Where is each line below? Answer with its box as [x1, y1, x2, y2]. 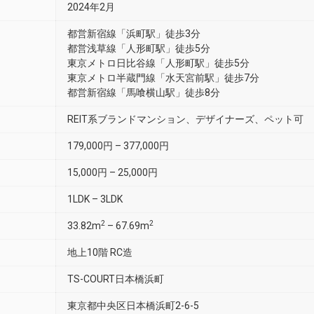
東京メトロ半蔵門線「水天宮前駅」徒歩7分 [67, 72, 259, 83]
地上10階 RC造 [67, 247, 132, 258]
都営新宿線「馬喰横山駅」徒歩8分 [67, 87, 220, 98]
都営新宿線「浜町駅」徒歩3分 [67, 28, 200, 39]
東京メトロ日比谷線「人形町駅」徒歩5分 [67, 57, 250, 69]
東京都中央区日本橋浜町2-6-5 [67, 300, 199, 311]
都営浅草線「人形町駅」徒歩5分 [67, 43, 210, 54]
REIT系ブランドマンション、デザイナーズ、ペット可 [67, 114, 303, 125]
